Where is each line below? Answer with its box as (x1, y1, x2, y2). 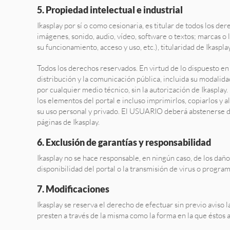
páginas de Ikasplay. (37, 117, 100, 127)
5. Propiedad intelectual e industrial (37, 4, 183, 15)
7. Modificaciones (37, 183, 109, 195)
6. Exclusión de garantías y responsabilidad (37, 137, 211, 148)
